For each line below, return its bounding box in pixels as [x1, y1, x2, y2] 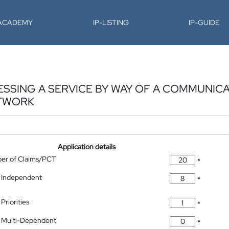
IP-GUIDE [189, 18, 220, 27]
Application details [58, 142, 116, 151]
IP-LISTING [93, 18, 129, 27]
